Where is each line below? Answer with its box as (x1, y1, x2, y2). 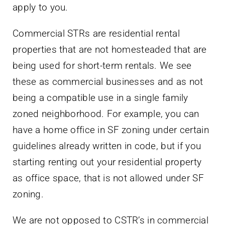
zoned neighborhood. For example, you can (13, 107, 199, 120)
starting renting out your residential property (13, 156, 202, 168)
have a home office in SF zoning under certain (13, 124, 209, 136)
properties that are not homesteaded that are (13, 43, 207, 55)
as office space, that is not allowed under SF (13, 172, 204, 184)
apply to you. (13, 1, 68, 13)
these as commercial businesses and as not (13, 75, 203, 87)
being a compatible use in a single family (13, 91, 188, 103)
